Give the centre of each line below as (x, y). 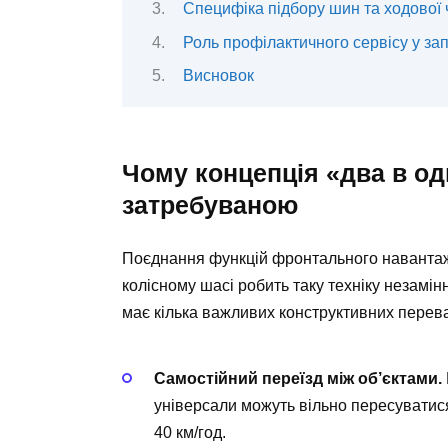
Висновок (218, 76)
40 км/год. (190, 432)
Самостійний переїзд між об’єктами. (298, 378)
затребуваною (210, 205)
